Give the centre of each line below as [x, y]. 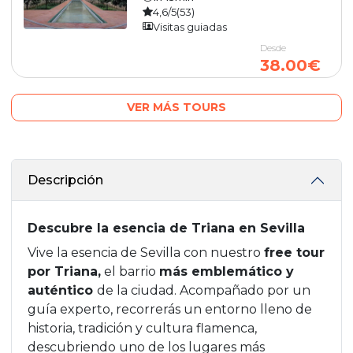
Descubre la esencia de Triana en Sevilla [166, 228]
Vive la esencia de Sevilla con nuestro [146, 252]
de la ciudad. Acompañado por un [204, 290]
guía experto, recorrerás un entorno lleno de [170, 309]
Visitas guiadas [190, 26]
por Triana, [64, 271]
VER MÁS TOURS [176, 107]
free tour [294, 252]
